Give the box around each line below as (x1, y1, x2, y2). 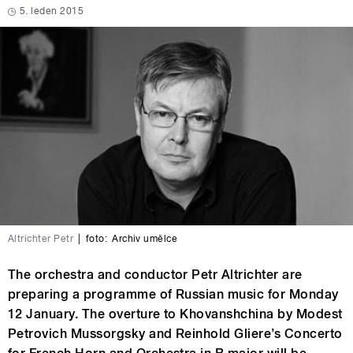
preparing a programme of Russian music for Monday (8, 286, 339, 302)
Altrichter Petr (8, 232, 74, 244)
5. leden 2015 (20, 5, 84, 17)
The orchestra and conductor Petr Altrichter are (8, 266, 303, 282)
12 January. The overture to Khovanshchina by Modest (8, 306, 343, 321)
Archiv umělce (112, 232, 178, 244)
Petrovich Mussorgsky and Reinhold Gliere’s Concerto (8, 325, 343, 341)
